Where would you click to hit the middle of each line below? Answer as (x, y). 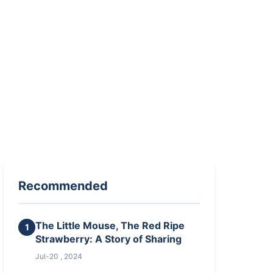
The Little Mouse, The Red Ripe (110, 225)
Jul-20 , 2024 (59, 256)
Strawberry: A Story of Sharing (109, 239)
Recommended (63, 186)
